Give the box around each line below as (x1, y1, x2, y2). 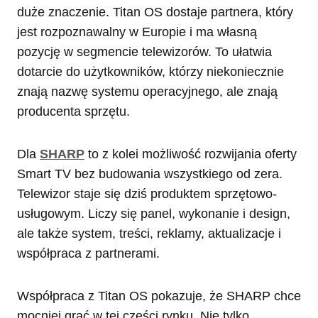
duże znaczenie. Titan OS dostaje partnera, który (17, 5, 293, 20)
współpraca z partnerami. (17, 246, 160, 261)
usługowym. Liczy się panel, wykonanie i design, (17, 207, 290, 221)
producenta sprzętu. (17, 104, 130, 119)
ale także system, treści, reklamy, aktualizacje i (17, 226, 281, 241)
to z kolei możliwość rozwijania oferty (84, 147, 297, 162)
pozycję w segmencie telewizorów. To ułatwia (17, 45, 272, 60)
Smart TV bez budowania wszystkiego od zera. (17, 167, 283, 182)
